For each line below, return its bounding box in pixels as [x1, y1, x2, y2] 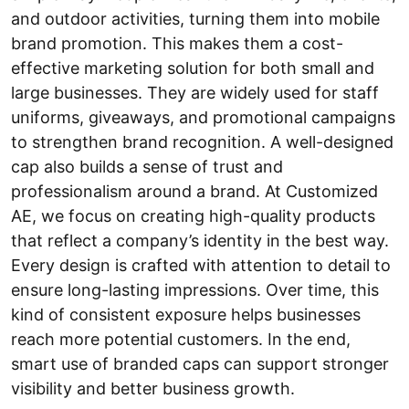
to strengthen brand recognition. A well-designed [11, 132, 393, 152]
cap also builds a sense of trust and [11, 157, 283, 176]
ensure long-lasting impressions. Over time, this [11, 280, 379, 299]
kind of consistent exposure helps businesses [11, 305, 361, 324]
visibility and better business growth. [11, 379, 295, 398]
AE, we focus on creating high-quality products [11, 206, 375, 225]
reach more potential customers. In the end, [11, 330, 351, 349]
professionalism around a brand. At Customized [11, 182, 378, 201]
